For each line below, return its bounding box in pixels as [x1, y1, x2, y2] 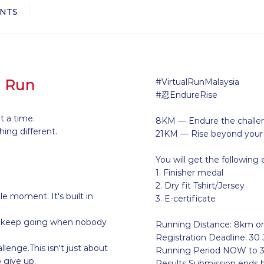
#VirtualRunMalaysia [156, 77, 242, 88]
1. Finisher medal [156, 167, 223, 179]
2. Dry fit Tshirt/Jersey [156, 180, 245, 192]
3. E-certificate [156, 193, 218, 204]
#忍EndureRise [156, 90, 217, 101]
